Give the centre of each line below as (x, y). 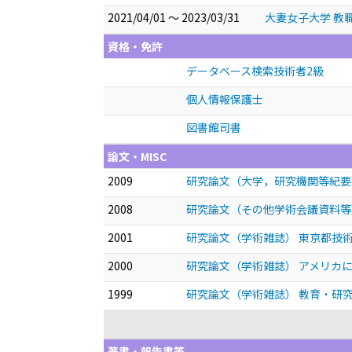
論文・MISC (137, 156)
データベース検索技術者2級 (255, 71)
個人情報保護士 (225, 99)
